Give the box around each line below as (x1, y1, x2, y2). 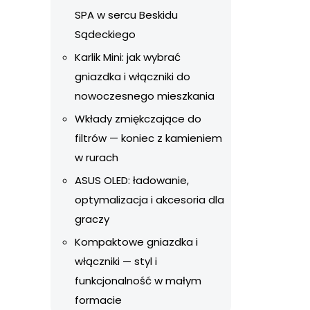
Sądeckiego (75, 27, 136, 42)
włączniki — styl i (75, 254, 157, 268)
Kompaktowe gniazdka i (75, 235, 198, 249)
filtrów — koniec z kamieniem (75, 131, 222, 145)
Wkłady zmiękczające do (75, 111, 201, 126)
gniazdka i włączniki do (75, 69, 190, 84)
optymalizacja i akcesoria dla (75, 192, 224, 207)
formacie (75, 293, 122, 307)
